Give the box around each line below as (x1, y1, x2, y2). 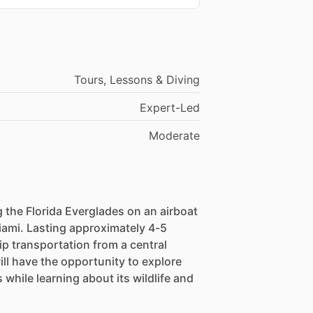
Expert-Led (140, 101, 201, 115)
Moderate (149, 129, 201, 143)
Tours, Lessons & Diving (74, 73, 201, 87)
